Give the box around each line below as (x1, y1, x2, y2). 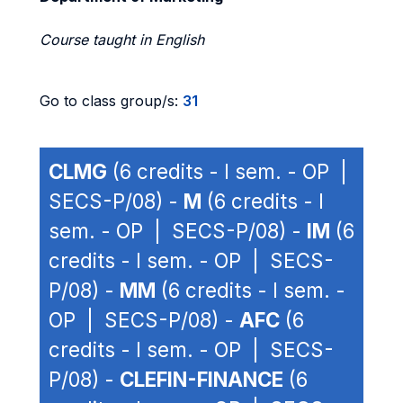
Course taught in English (40, 31, 204, 49)
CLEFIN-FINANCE (120, 367, 283, 391)
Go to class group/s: (40, 92, 183, 110)
